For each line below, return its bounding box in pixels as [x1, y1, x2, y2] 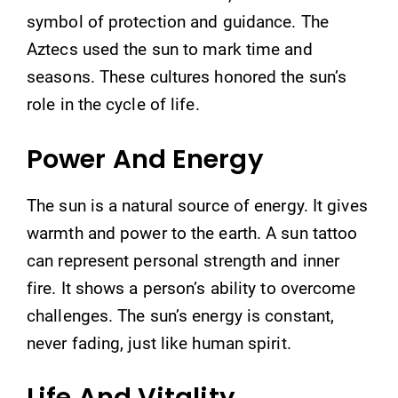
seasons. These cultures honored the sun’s [27, 67, 347, 87]
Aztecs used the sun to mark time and [27, 39, 313, 60]
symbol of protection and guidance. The [27, 12, 329, 32]
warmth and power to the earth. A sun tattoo [27, 222, 358, 243]
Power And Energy [27, 140, 264, 177]
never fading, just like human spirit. [27, 332, 291, 354]
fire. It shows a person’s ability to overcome [27, 277, 356, 298]
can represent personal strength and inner [27, 250, 340, 271]
